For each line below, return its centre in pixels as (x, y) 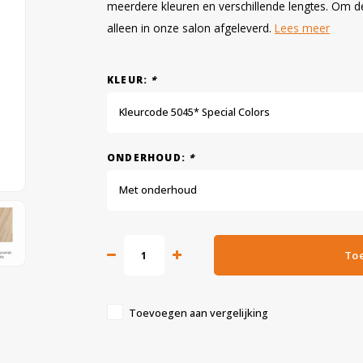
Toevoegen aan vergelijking (199, 313)
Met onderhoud (158, 190)
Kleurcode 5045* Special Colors (194, 112)
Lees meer (302, 28)
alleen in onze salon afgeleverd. (191, 28)
